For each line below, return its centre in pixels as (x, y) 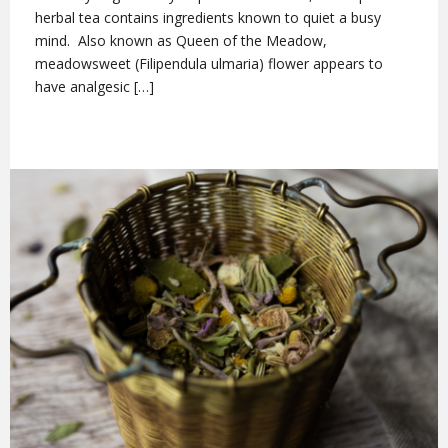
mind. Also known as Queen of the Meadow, (181, 41)
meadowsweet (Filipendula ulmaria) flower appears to (209, 64)
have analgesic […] (94, 87)
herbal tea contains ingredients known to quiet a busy (208, 18)
